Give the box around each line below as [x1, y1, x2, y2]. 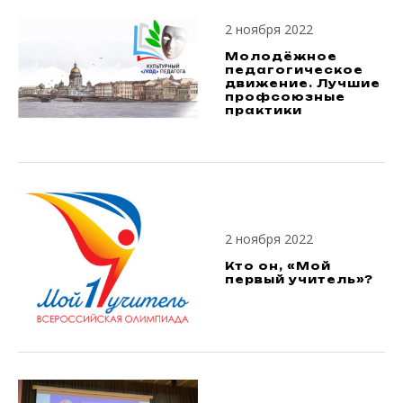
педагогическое [225, 62, 363, 76]
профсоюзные [225, 89, 345, 103]
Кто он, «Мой [225, 259, 331, 273]
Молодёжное [225, 49, 337, 63]
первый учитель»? [225, 273, 373, 286]
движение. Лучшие [225, 76, 381, 90]
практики [225, 103, 302, 117]
